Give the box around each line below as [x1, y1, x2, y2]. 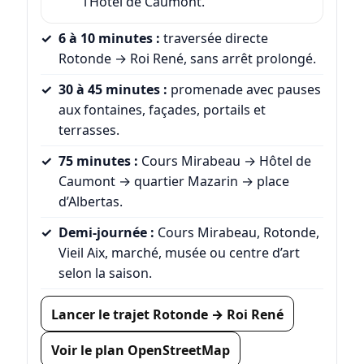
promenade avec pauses [167, 80, 321, 98]
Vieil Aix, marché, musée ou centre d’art [58, 243, 300, 262]
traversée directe [159, 28, 268, 47]
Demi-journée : [58, 223, 154, 241]
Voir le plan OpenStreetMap [50, 340, 230, 359]
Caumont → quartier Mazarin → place [58, 171, 289, 190]
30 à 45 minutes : [58, 80, 167, 98]
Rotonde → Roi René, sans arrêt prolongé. [58, 49, 316, 67]
